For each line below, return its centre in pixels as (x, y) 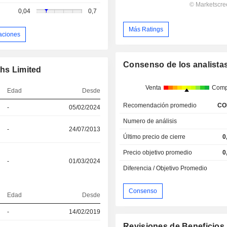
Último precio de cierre (155, 137)
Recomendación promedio (160, 106)
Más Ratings (146, 29)
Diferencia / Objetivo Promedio (165, 168)
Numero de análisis (150, 121)
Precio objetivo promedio (158, 153)
